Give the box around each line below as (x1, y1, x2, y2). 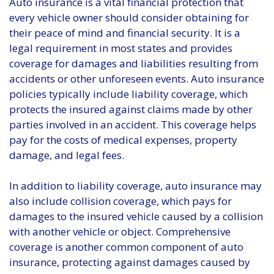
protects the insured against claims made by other (9, 102, 253, 116)
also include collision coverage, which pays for (9, 194, 232, 209)
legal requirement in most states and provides (9, 40, 232, 55)
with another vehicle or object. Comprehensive (9, 224, 231, 239)
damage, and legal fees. (9, 147, 124, 162)
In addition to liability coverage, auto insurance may (9, 179, 262, 193)
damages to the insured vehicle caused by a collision (9, 209, 263, 224)
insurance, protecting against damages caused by (9, 255, 250, 270)
